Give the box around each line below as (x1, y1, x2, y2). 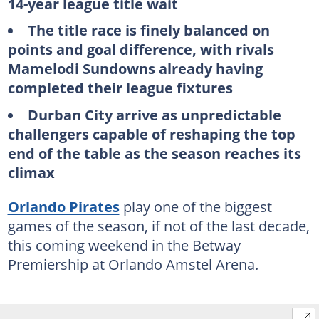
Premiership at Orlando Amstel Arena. (7, 253, 258, 274)
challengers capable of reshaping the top (7, 123, 296, 144)
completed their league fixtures (7, 78, 233, 98)
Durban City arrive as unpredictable (27, 104, 281, 125)
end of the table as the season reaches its (7, 142, 301, 163)
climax (7, 162, 55, 182)
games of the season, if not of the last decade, (7, 215, 310, 236)
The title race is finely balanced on (27, 20, 270, 40)
